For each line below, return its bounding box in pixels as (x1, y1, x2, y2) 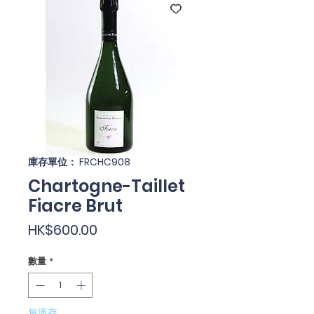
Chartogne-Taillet (28, 175, 185, 198)
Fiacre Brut (28, 194, 123, 217)
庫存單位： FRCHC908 (28, 155, 130, 169)
